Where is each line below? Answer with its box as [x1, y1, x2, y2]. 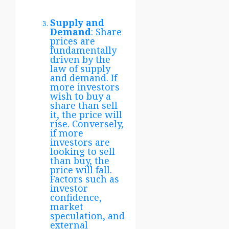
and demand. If [50, 71, 117, 84]
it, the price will [50, 108, 122, 121]
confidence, [50, 191, 102, 203]
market [50, 200, 83, 213]
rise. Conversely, [50, 117, 124, 130]
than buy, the [50, 154, 109, 167]
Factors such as [50, 172, 119, 185]
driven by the [50, 53, 110, 65]
